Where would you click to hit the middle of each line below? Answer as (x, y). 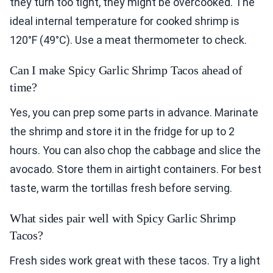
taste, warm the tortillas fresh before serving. (121, 188)
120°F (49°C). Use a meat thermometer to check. (128, 40)
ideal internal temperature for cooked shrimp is (125, 21)
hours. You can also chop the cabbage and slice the (135, 150)
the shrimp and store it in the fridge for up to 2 (122, 131)
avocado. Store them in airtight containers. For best (136, 169)
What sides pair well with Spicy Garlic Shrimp (123, 218)
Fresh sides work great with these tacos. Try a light (135, 260)
